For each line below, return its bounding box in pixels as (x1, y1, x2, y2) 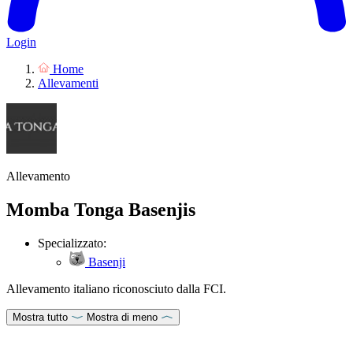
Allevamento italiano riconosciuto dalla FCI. (6, 281, 226, 295)
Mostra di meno (87, 310, 158, 323)
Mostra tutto (13, 310, 68, 323)
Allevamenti (38, 76, 98, 90)
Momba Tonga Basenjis (6, 199, 195, 220)
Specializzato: (38, 236, 106, 250)
